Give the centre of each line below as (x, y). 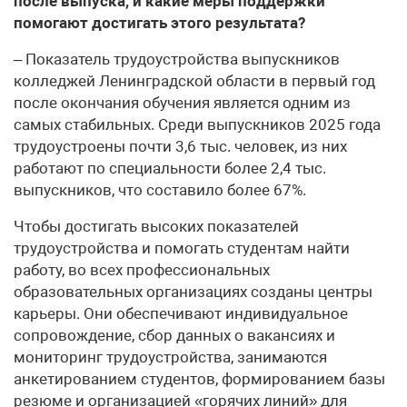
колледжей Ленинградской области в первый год (194, 81)
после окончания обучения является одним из (182, 103)
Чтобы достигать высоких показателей (156, 227)
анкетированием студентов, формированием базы (199, 379)
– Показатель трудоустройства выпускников (177, 60)
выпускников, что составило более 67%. (160, 190)
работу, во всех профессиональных (142, 270)
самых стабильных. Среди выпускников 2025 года (197, 125)
